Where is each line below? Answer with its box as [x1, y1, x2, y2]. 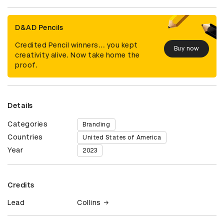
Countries [7, 132, 43, 141]
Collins [77, 198, 101, 206]
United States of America [82, 133, 161, 141]
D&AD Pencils [15, 23, 63, 31]
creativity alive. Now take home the [15, 50, 140, 59]
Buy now [173, 45, 199, 52]
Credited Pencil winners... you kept [15, 40, 138, 49]
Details [7, 101, 33, 109]
